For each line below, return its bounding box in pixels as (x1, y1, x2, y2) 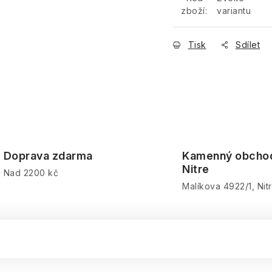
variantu (217, 5, 251, 16)
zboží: (181, 5, 207, 16)
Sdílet (236, 39, 260, 50)
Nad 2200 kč (3, 168, 58, 178)
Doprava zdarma (3, 149, 93, 162)
